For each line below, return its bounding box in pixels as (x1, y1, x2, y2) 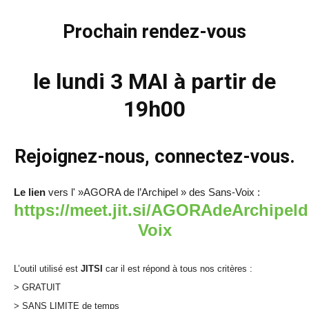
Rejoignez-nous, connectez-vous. (14, 146, 295, 168)
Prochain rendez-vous (63, 21, 246, 43)
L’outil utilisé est (14, 263, 78, 274)
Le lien (14, 186, 46, 198)
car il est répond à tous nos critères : (103, 263, 252, 274)
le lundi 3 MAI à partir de (33, 68, 276, 94)
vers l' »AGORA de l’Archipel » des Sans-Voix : (46, 186, 263, 198)
